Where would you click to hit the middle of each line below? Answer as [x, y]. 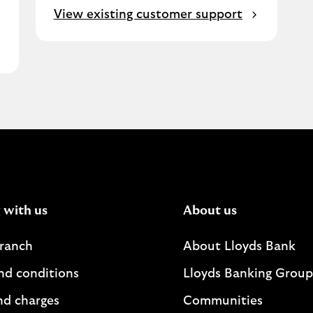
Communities [223, 301]
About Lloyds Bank [239, 247]
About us [210, 211]
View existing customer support [148, 15]
